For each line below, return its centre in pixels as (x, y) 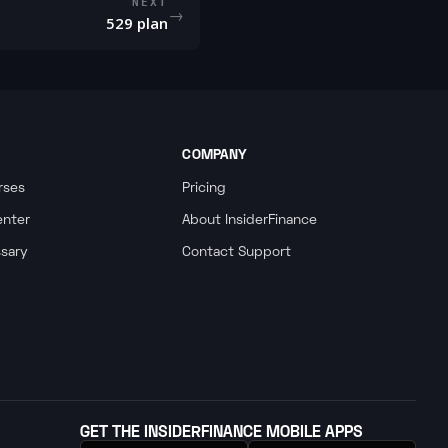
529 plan (137, 23)
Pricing (204, 188)
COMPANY (215, 153)
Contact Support (237, 252)
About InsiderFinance (250, 220)
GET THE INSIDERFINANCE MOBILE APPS (221, 430)
